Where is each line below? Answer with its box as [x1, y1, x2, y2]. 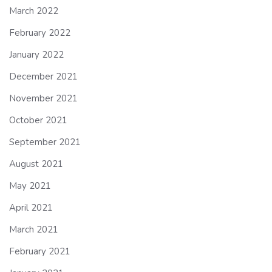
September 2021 [9, 135, 81, 148]
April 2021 [9, 201, 53, 214]
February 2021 [9, 245, 70, 257]
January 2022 [9, 48, 64, 61]
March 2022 [9, 4, 58, 17]
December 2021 [9, 70, 78, 83]
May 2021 [9, 179, 51, 192]
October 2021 [9, 114, 67, 126]
